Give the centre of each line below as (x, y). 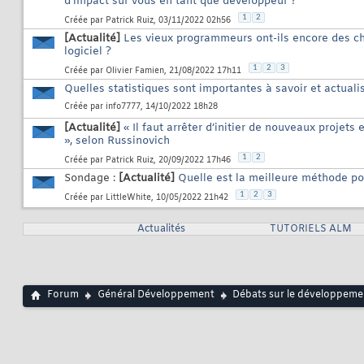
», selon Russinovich (117, 141)
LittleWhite (128, 197)
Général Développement (156, 295)
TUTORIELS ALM (310, 230)
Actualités (161, 230)
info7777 (123, 107)
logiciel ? (88, 52)
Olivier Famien (135, 71)
